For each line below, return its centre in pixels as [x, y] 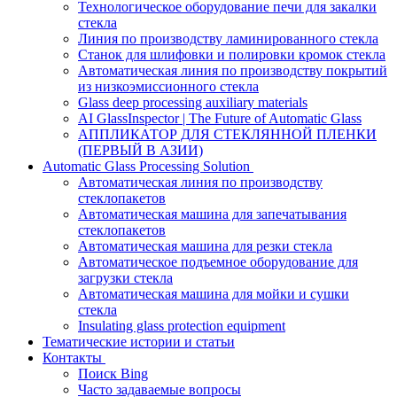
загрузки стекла [125, 278]
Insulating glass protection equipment [182, 326]
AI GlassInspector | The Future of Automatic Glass [220, 118]
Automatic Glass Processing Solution [146, 166]
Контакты [72, 358]
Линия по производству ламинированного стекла [228, 39]
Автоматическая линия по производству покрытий [233, 70]
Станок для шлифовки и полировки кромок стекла [232, 54]
